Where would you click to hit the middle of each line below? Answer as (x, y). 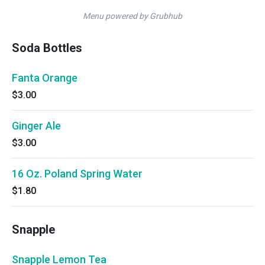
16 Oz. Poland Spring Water (77, 174)
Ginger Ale (36, 126)
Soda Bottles (47, 48)
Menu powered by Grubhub (132, 16)
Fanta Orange (45, 78)
